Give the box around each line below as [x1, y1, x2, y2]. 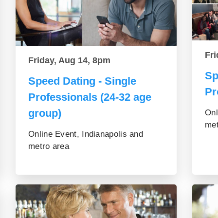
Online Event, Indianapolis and [28, 129, 144, 139]
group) [28, 107, 61, 119]
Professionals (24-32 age [28, 91, 151, 103]
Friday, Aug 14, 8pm [28, 55, 110, 65]
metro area [28, 141, 70, 151]
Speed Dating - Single [28, 74, 136, 87]
